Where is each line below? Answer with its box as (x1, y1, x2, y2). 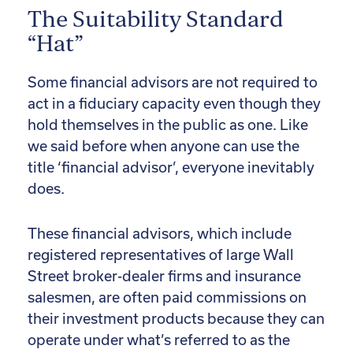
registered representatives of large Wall (28, 246, 294, 263)
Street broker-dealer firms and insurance (28, 267, 301, 284)
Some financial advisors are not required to (28, 73, 318, 91)
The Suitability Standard (28, 5, 284, 34)
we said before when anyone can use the (28, 137, 299, 154)
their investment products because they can (28, 310, 325, 327)
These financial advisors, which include (28, 225, 292, 242)
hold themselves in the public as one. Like (28, 116, 308, 133)
